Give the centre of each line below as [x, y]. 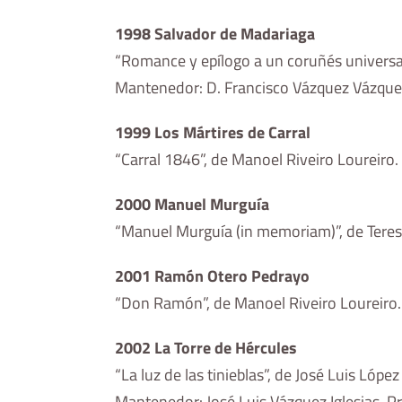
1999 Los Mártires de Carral [213, 133]
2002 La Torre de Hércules [206, 348]
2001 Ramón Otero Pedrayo [213, 276]
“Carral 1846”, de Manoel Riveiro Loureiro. [257, 160]
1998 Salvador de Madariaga [215, 34]
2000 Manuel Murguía [192, 205]
